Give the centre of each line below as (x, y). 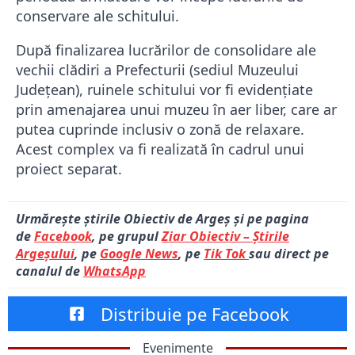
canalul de (50, 271)
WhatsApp (115, 271)
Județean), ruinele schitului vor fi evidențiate (164, 90)
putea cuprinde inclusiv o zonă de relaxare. (160, 130)
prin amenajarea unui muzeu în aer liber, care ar (176, 110)
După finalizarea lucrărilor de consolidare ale (166, 50)
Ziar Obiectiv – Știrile (225, 237)
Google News (139, 254)
